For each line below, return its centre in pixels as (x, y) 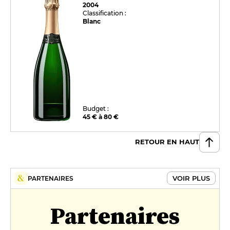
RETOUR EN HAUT (167, 142)
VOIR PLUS (191, 178)
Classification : (105, 13)
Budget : (96, 108)
